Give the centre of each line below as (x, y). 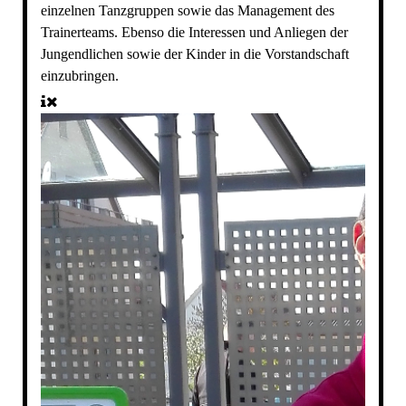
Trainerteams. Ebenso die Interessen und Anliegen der (194, 33)
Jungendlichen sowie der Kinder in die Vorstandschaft (194, 54)
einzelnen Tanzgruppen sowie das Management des (187, 11)
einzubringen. (79, 76)
